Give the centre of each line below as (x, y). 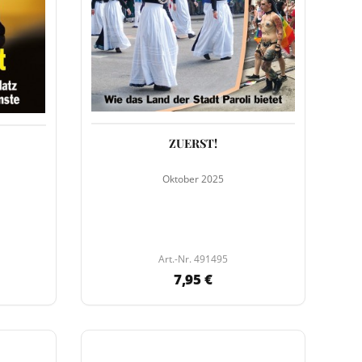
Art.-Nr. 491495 (193, 259)
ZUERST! (193, 143)
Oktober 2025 (193, 179)
